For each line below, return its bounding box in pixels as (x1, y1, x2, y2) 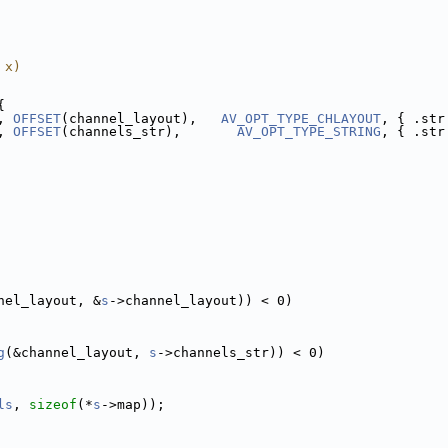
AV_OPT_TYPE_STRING (237, 124, 381, 139)
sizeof (29, 397, 77, 412)
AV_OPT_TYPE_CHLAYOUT (221, 111, 381, 126)
